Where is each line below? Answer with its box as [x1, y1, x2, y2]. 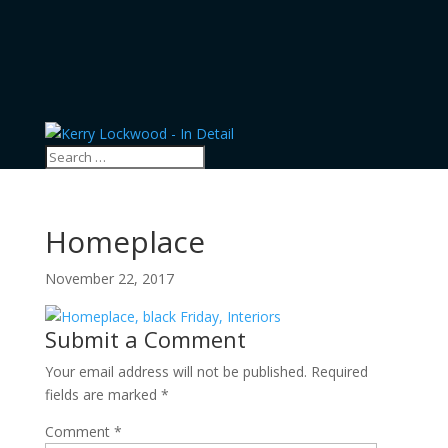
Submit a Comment [44, 324, 246, 354]
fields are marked [44, 385, 161, 404]
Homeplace [44, 221, 205, 262]
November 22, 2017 [44, 269, 174, 288]
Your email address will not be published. [44, 362, 307, 381]
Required [310, 362, 368, 381]
